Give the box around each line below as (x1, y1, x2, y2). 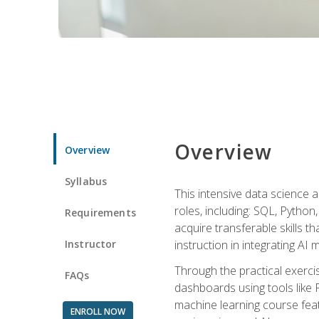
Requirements (65, 205, 136, 219)
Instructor (65, 236, 117, 251)
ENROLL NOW (70, 305, 125, 318)
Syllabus (65, 174, 108, 188)
